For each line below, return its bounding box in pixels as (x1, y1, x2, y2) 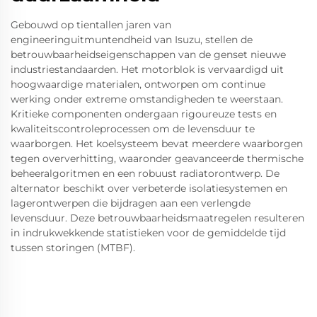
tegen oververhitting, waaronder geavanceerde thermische (11, 152, 304, 165)
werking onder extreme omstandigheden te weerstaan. (11, 93, 283, 105)
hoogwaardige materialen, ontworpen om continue (11, 78, 265, 91)
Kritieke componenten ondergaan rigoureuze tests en (11, 108, 277, 120)
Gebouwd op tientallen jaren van (11, 18, 171, 31)
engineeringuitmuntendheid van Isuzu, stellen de (11, 33, 253, 46)
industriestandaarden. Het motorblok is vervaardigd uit (11, 63, 284, 76)
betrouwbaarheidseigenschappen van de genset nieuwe (11, 48, 286, 61)
